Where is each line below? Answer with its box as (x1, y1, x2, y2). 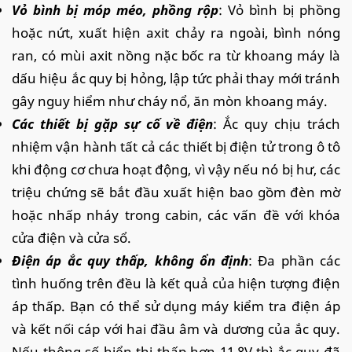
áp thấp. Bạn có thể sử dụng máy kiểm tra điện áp (12, 296, 340, 315)
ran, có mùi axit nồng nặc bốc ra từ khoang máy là (12, 46, 340, 64)
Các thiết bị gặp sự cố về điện (12, 114, 214, 133)
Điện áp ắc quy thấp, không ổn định (12, 251, 249, 269)
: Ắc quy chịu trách (213, 114, 341, 133)
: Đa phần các (248, 251, 341, 269)
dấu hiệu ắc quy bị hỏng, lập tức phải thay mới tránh (12, 68, 340, 87)
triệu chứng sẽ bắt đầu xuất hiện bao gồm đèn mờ (12, 182, 340, 201)
